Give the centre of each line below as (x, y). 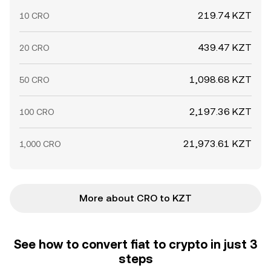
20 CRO (34, 48)
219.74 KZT (225, 15)
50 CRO (34, 80)
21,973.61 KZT (217, 144)
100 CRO (37, 112)
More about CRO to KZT (135, 198)
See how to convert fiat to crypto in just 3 (135, 244)
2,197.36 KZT (220, 112)
